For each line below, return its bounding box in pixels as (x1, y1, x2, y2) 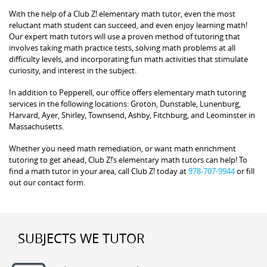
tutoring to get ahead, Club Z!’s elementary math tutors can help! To (9, 154, 247, 165)
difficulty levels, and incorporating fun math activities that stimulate (9, 53, 248, 64)
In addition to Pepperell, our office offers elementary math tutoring (9, 86, 246, 98)
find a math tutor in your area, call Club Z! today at (9, 165, 188, 176)
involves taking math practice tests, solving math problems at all (9, 42, 235, 53)
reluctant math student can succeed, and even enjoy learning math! (9, 19, 247, 30)
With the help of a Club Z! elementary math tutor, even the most (9, 8, 235, 19)
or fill (235, 165, 254, 176)
